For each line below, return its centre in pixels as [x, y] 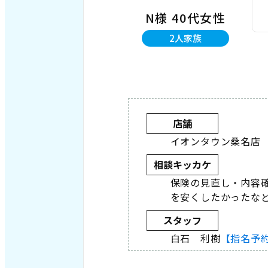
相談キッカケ [182, 165]
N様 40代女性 [185, 17]
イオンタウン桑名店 [215, 141]
